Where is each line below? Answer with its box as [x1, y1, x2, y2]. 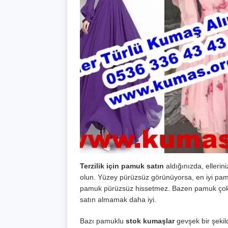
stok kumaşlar [126, 217, 175, 225]
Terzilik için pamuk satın [80, 162, 164, 170]
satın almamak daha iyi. [80, 195, 156, 204]
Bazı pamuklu [80, 217, 126, 225]
